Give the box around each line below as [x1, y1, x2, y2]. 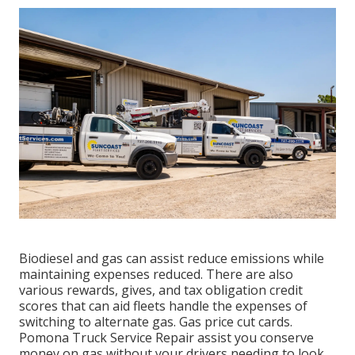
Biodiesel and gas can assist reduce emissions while [19, 250, 324, 268]
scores [19, 297, 58, 315]
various [19, 281, 67, 300]
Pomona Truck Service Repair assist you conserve [19, 329, 314, 347]
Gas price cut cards [179, 313, 290, 331]
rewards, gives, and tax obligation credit [67, 281, 303, 300]
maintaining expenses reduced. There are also [19, 265, 293, 284]
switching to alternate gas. [19, 313, 179, 331]
